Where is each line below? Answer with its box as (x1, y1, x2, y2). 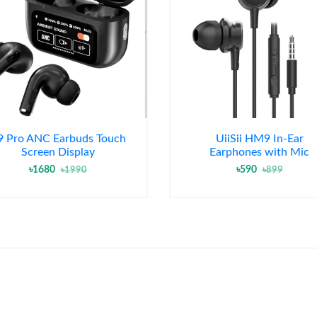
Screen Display (21, 146, 95, 158)
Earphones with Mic (209, 146, 309, 158)
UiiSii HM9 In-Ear (215, 133, 304, 145)
